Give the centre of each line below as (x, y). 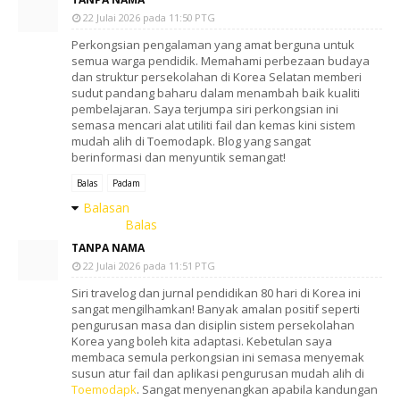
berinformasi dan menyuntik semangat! (179, 157)
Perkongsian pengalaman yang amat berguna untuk (213, 45)
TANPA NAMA (108, 248)
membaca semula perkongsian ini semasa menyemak (218, 357)
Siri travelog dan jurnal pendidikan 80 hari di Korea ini (216, 293)
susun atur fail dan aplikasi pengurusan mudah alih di (218, 373)
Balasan (106, 208)
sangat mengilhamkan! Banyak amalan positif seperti (216, 309)
